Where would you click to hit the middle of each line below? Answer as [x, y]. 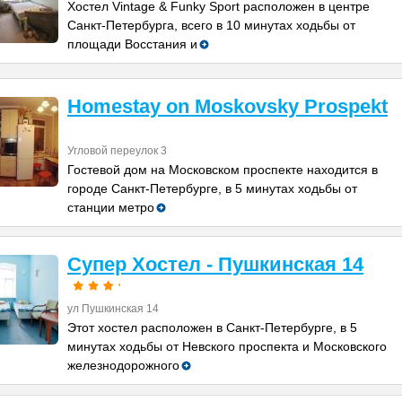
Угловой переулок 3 [117, 151]
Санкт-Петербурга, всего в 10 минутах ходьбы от [211, 25]
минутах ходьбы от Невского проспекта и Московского [227, 346]
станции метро [111, 207]
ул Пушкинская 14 [113, 309]
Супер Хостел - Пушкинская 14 [215, 264]
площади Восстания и [132, 44]
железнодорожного [123, 365]
